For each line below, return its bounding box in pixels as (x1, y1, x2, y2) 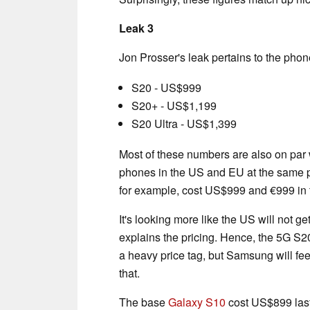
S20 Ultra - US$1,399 (131, 115, 239, 131)
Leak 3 (119, 19, 154, 36)
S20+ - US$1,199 (131, 97, 219, 113)
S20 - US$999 (131, 79, 204, 95)
